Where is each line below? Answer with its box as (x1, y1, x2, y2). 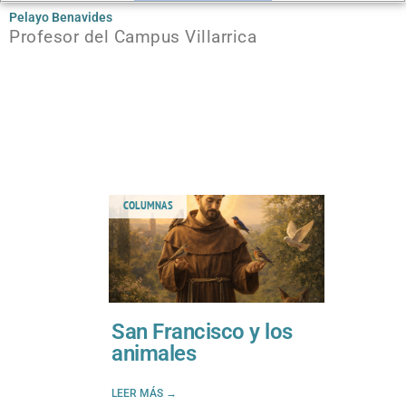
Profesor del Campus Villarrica (9, 25, 256, 47)
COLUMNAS (122, 197, 173, 213)
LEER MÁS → (111, 386, 177, 400)
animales (111, 340, 196, 366)
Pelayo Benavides (9, 9, 112, 24)
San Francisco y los (111, 318, 293, 344)
